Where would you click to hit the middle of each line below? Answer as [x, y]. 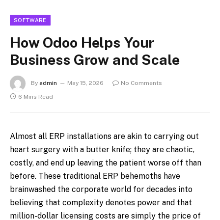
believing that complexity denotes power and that [101, 202]
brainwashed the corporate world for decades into [101, 189]
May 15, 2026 [85, 83]
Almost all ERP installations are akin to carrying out [104, 136]
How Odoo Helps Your [82, 42]
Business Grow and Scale [95, 59]
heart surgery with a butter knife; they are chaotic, [102, 149]
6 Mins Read [36, 96]
